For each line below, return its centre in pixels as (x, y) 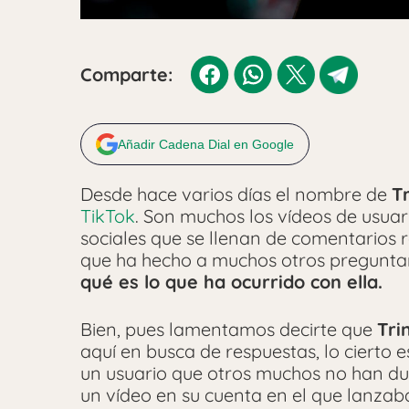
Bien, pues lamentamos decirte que (229, 329)
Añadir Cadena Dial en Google (206, 144)
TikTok (108, 215)
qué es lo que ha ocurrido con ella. (231, 281)
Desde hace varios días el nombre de (236, 194)
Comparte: (126, 74)
